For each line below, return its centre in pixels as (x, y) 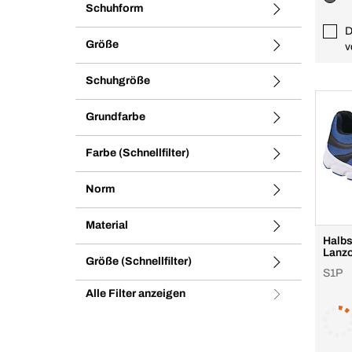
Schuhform (114, 8)
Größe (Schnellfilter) (139, 261)
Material (107, 225)
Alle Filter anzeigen (136, 293)
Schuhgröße (118, 81)
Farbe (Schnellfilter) (137, 153)
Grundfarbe (115, 117)
